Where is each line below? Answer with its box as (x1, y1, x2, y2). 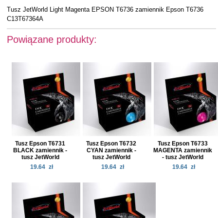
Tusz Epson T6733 (157, 140, 208, 147)
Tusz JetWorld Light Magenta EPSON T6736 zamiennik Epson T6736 (6, 5, 203, 13)
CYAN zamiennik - (86, 146, 136, 154)
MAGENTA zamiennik (153, 146, 212, 154)
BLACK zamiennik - (13, 146, 68, 154)
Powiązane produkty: (6, 34, 97, 45)
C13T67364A (6, 15, 43, 22)
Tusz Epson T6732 (86, 140, 137, 147)
